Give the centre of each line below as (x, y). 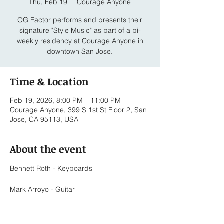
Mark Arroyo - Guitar (42, 189)
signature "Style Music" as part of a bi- (80, 30)
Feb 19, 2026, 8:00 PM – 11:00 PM (65, 100)
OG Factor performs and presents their (80, 20)
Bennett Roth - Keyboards (51, 168)
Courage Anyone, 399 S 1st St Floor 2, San (78, 110)
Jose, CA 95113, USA (44, 119)
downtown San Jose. (80, 51)
